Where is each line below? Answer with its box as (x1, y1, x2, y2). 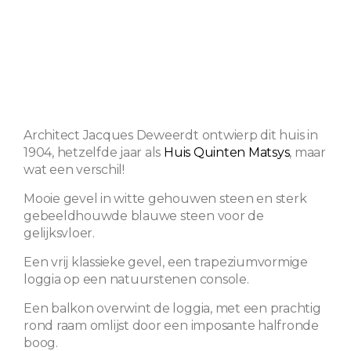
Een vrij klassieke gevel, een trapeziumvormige (24, 254, 308, 270)
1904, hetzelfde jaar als (24, 144, 164, 160)
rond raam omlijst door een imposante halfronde (24, 317, 319, 333)
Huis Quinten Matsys (164, 144, 290, 160)
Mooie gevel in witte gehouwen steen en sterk (24, 190, 307, 206)
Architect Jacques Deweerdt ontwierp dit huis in (24, 127, 318, 143)
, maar (289, 144, 327, 160)
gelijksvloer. (24, 225, 95, 241)
